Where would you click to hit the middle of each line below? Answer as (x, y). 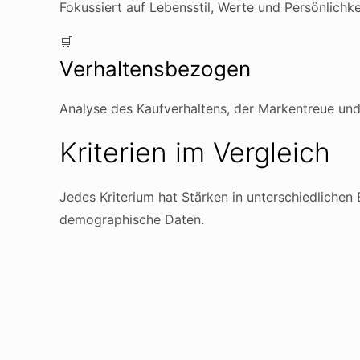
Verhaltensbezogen (155, 69)
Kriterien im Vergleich (195, 152)
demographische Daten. (132, 219)
